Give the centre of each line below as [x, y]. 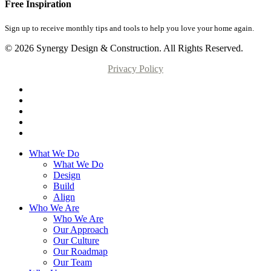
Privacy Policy [135, 68]
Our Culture [76, 240]
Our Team [73, 262]
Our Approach [81, 229]
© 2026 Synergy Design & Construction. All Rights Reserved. [124, 48]
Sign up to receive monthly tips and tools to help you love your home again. [129, 28]
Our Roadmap [80, 251]
